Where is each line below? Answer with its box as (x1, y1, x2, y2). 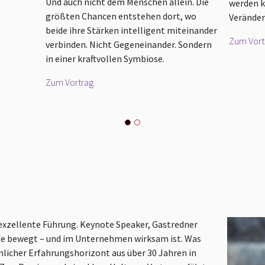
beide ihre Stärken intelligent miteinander (46, 24, 218, 37)
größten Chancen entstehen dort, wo (46, 10, 197, 22)
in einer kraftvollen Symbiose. (46, 53, 165, 65)
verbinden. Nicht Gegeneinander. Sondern (46, 38, 212, 51)
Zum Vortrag (46, 76, 94, 89)
